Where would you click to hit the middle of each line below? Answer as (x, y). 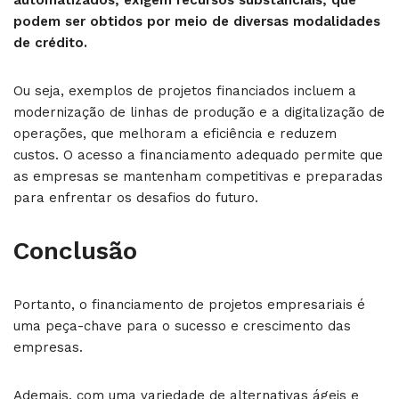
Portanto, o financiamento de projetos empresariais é (189, 305)
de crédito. (50, 43)
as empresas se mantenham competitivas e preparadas (198, 176)
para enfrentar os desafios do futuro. (136, 198)
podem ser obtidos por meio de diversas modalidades (197, 21)
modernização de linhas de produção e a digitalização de (199, 112)
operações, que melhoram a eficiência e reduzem (175, 134)
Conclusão (75, 251)
